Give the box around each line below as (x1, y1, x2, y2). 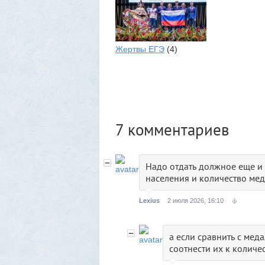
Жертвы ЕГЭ (115, 44, 164, 54)
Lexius (139, 197, 160, 204)
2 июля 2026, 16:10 (167, 197, 224, 204)
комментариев (124, 119, 229, 140)
